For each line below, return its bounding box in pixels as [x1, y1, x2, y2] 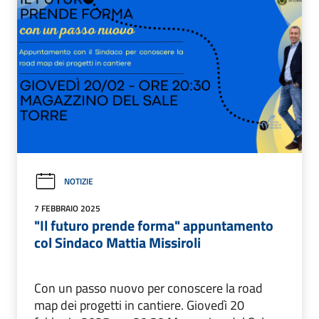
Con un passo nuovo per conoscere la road [34, 278, 263, 298]
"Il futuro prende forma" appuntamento [34, 214, 273, 236]
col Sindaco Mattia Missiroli [34, 231, 201, 253]
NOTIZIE [64, 174, 93, 189]
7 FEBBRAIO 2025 [34, 201, 100, 215]
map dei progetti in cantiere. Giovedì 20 [34, 295, 244, 315]
